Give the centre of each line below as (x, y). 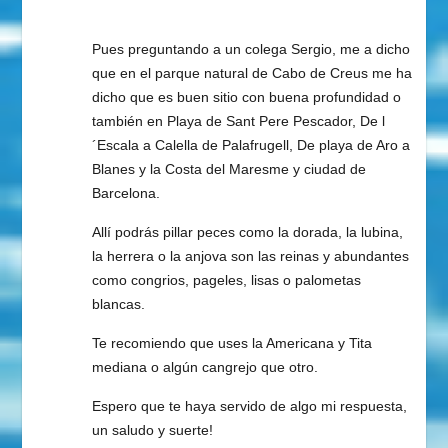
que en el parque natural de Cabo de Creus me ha (251, 72)
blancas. (118, 303)
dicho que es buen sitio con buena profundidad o (246, 96)
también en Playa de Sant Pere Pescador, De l (238, 120)
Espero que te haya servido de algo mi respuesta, (249, 405)
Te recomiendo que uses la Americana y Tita (231, 342)
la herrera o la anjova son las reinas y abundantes (250, 255)
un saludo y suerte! (152, 429)
